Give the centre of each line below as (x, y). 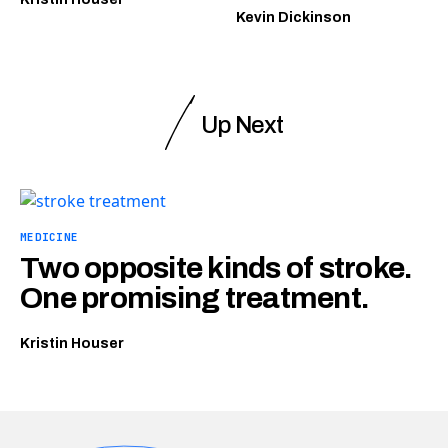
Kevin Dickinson (293, 17)
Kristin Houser (72, 343)
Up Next (242, 125)
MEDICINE (49, 237)
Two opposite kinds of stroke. (216, 268)
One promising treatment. (194, 298)
